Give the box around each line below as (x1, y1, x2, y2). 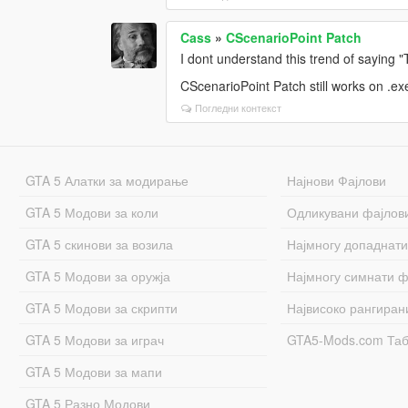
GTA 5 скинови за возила (25, 234, 173, 253)
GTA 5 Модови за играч (25, 330, 164, 349)
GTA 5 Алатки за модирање (25, 170, 189, 189)
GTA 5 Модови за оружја (25, 266, 170, 285)
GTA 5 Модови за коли (25, 202, 158, 221)
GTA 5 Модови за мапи (25, 362, 162, 381)
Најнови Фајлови (287, 170, 387, 189)
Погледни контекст (195, 99, 282, 115)
